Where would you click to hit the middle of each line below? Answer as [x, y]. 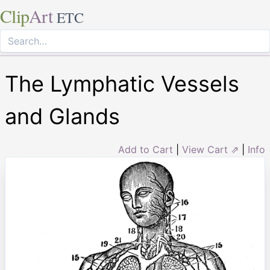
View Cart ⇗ [210, 149]
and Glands [62, 116]
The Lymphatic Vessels [122, 84]
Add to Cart [146, 149]
